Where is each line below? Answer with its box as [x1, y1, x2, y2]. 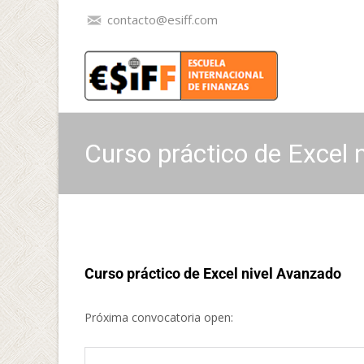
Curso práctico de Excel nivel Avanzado [84, 265, 341, 282]
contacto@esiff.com [104, 11, 218, 28]
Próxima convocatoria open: [84, 310, 233, 325]
